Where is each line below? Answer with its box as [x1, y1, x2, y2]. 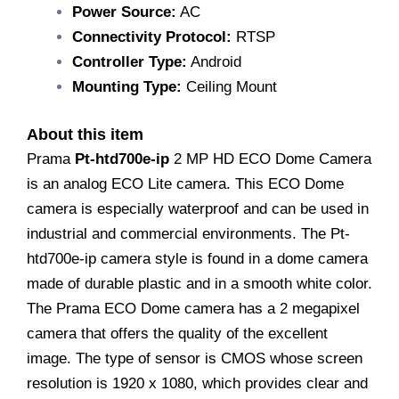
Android [187, 53, 241, 71]
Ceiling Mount [182, 78, 277, 96]
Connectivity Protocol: [72, 28, 232, 46]
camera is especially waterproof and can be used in [27, 199, 369, 217]
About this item [27, 125, 143, 143]
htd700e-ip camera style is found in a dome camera [27, 249, 368, 267]
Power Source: [72, 4, 176, 21]
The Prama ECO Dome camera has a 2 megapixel [27, 299, 360, 317]
